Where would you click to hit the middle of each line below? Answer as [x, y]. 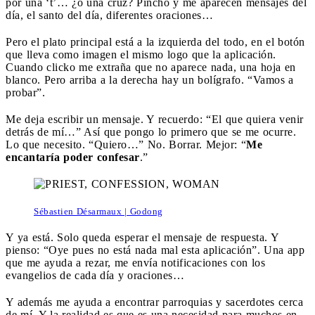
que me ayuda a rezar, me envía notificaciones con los [135, 262]
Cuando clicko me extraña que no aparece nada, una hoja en [151, 67]
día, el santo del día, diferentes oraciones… [109, 15]
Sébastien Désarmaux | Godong [98, 211]
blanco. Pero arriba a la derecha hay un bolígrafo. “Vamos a [150, 79]
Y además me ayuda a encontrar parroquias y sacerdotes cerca [154, 302]
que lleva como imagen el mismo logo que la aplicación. [141, 54]
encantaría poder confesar [73, 157]
